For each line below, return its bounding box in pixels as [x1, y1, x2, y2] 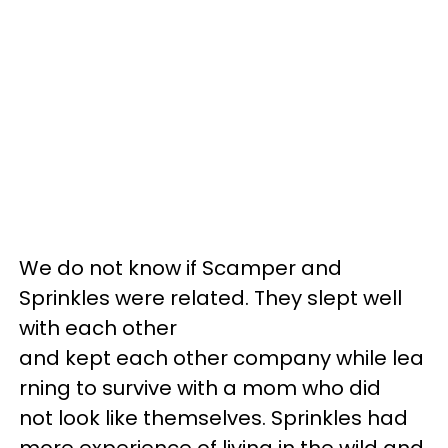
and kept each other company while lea [19, 343, 424, 372]
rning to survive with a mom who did [19, 373, 381, 402]
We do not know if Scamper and [19, 253, 342, 282]
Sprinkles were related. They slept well [19, 283, 402, 312]
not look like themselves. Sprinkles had [19, 403, 408, 432]
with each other [19, 313, 177, 342]
